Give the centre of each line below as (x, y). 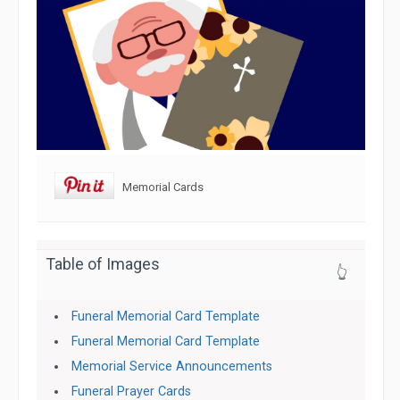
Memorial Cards (159, 187)
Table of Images (103, 264)
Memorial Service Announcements (172, 367)
